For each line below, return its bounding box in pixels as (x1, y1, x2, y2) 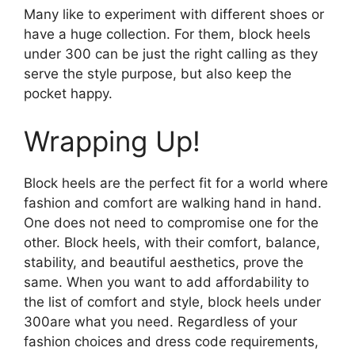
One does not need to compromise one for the (24, 214, 319, 231)
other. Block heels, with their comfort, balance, (24, 234, 320, 250)
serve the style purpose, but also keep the (24, 66, 292, 82)
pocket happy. (24, 86, 113, 102)
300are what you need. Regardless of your (24, 313, 297, 330)
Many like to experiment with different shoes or (24, 6, 324, 23)
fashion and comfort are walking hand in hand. (24, 194, 322, 211)
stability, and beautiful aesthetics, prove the (24, 254, 303, 270)
